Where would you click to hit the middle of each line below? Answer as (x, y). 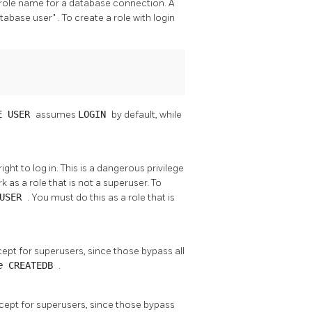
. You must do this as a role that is (101, 197)
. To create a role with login (116, 17)
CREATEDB (33, 265)
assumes (57, 114)
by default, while (147, 114)
